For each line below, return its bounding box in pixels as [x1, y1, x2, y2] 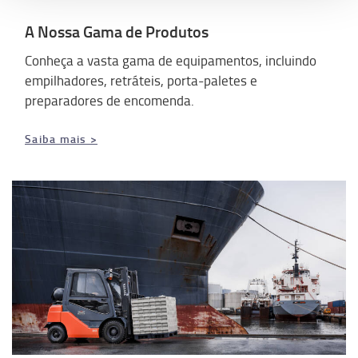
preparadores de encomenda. [25, 91, 194, 109]
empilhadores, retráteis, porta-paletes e [25, 71, 257, 89]
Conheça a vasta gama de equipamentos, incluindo [25, 51, 316, 70]
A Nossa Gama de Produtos [25, 20, 209, 42]
